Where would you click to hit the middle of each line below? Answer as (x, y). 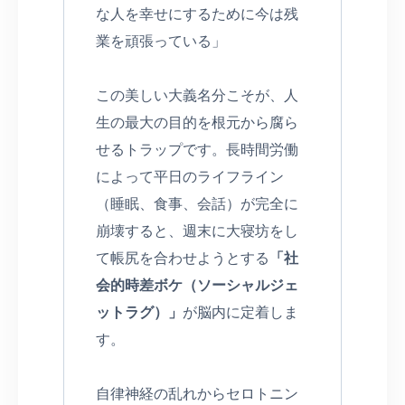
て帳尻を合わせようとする (183, 257)
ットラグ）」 (139, 311)
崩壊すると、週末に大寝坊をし (197, 230)
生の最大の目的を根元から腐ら (197, 121)
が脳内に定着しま (240, 311)
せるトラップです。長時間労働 (197, 148)
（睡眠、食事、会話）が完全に (197, 202)
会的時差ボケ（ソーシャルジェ (197, 284)
